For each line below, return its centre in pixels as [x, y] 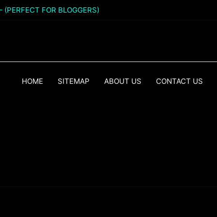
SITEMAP [74, 81]
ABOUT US [123, 81]
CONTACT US [179, 81]
